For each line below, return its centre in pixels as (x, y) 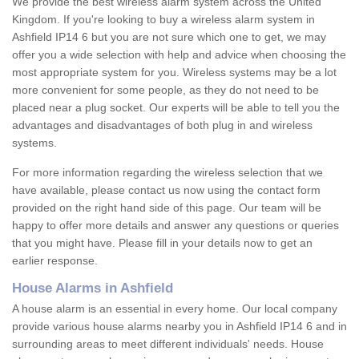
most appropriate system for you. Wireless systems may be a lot (174, 73)
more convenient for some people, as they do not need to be (165, 90)
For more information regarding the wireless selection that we (167, 173)
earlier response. (55, 261)
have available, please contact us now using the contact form (166, 190)
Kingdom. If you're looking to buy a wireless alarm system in (163, 20)
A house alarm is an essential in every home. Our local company (175, 309)
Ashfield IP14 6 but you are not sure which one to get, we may (169, 37)
